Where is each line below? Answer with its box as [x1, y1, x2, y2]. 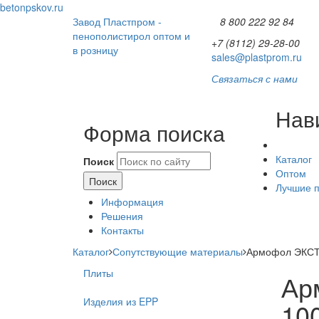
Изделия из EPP [83, 294, 158, 308]
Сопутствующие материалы [113, 244, 243, 258]
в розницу [73, 43, 118, 57]
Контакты [101, 223, 144, 237]
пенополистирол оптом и [73, 28, 190, 43]
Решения [101, 209, 143, 223]
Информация [101, 194, 164, 209]
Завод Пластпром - [73, 14, 162, 28]
